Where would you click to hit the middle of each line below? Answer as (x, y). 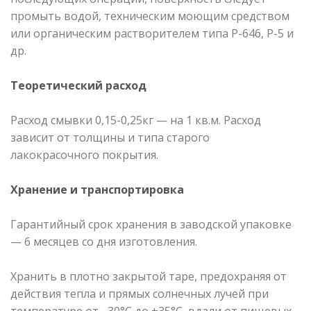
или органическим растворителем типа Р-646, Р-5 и (152, 33)
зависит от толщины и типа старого (110, 137)
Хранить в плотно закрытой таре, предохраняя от (149, 276)
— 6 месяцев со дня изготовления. (104, 241)
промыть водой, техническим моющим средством (150, 16)
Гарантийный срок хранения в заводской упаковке (151, 224)
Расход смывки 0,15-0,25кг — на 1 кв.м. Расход (136, 120)
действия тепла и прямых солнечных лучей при (140, 293)
